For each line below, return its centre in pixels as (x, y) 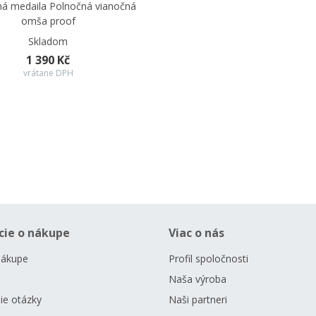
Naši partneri (198, 299)
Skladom (48, 41)
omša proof (48, 21)
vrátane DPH (48, 73)
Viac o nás (196, 233)
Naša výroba (197, 279)
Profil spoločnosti (208, 259)
